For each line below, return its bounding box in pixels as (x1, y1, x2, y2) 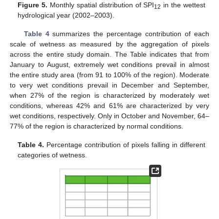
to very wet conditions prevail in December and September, (10, 81, 209, 89)
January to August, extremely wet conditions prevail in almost (10, 60, 209, 68)
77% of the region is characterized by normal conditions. (10, 122, 183, 130)
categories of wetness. (18, 151, 88, 159)
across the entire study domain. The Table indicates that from (10, 50, 209, 58)
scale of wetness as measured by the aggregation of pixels (10, 40, 209, 48)
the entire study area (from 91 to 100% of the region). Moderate (10, 70, 209, 79)
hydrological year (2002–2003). (18, 11, 115, 19)
